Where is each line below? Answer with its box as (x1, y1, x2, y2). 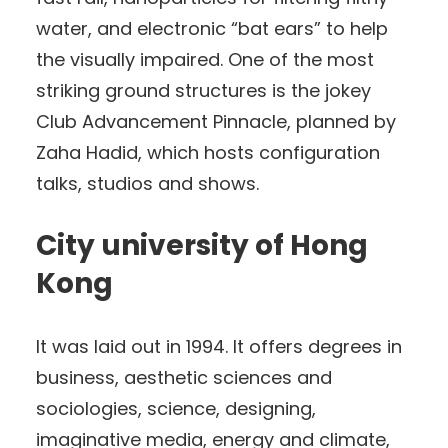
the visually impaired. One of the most (36, 46, 374, 72)
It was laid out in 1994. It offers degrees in (36, 333, 402, 359)
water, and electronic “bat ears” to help (36, 15, 388, 41)
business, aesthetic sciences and (36, 364, 332, 390)
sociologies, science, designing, (36, 395, 316, 421)
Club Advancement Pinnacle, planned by (36, 108, 396, 134)
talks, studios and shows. (36, 170, 259, 196)
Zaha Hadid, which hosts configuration (36, 139, 380, 165)
